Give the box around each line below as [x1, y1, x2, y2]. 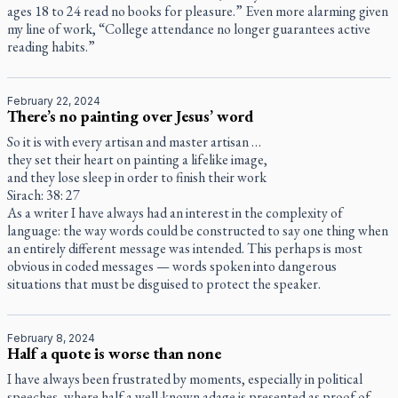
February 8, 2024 [7, 331, 95, 345]
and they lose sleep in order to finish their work [7, 168, 267, 187]
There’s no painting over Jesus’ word [7, 106, 253, 126]
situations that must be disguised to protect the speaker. [7, 275, 321, 293]
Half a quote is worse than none [7, 343, 221, 363]
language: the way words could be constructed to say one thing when [7, 221, 388, 240]
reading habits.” [7, 37, 95, 56]
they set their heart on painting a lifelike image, [7, 150, 267, 169]
